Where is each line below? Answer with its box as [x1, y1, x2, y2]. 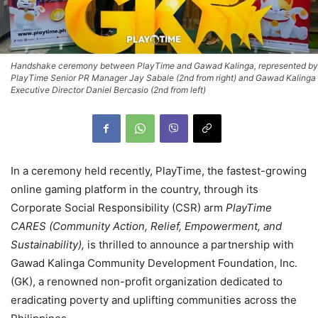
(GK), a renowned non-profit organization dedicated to [11, 274, 283, 288]
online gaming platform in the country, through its [11, 182, 258, 196]
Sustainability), [11, 237, 84, 251]
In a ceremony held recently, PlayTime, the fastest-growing [11, 163, 307, 177]
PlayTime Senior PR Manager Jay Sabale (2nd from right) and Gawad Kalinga [11, 72, 316, 83]
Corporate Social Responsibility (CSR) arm [11, 200, 226, 214]
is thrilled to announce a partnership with [84, 237, 294, 251]
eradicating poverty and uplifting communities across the [11, 292, 297, 307]
